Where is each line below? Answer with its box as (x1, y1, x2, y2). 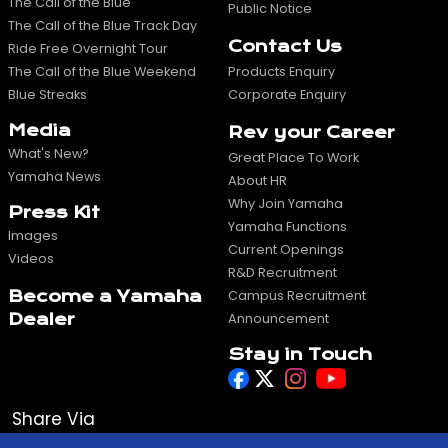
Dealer (8, 309, 75, 330)
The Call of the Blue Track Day (8, 17, 197, 34)
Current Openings (228, 241, 344, 258)
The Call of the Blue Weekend (8, 63, 196, 80)
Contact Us (228, 36, 342, 57)
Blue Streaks (8, 86, 87, 103)
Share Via (12, 407, 95, 431)
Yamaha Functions (228, 218, 347, 235)
